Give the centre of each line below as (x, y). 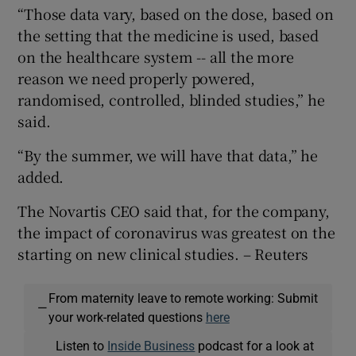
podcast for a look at (255, 345)
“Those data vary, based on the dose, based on (176, 13)
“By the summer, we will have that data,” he (168, 155)
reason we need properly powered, (137, 77)
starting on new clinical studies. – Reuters (163, 253)
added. (41, 176)
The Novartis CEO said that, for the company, (174, 210)
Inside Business (151, 345)
